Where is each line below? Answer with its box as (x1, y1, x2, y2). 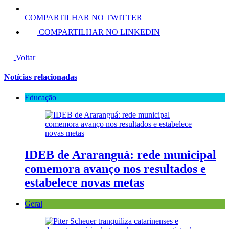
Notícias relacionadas (4, 73, 77, 82)
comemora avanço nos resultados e (25, 162, 206, 175)
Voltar (15, 53, 35, 62)
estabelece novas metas (25, 175, 144, 189)
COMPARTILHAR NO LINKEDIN (39, 27, 160, 36)
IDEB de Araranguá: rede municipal (25, 148, 216, 162)
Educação (25, 93, 56, 102)
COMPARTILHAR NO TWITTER (25, 13, 142, 22)
